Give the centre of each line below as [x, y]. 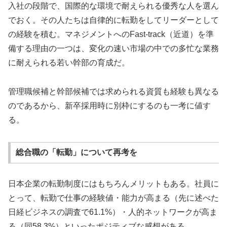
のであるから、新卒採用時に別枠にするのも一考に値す [109, 105]
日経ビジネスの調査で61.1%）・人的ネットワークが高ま [113, 212]
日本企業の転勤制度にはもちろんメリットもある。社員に [113, 183]
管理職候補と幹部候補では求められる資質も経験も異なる [113, 91]
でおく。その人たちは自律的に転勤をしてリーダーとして [113, 20]
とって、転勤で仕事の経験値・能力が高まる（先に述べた [113, 198]
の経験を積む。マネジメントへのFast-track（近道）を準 [111, 34]
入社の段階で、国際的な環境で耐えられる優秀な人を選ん [113, 6]
